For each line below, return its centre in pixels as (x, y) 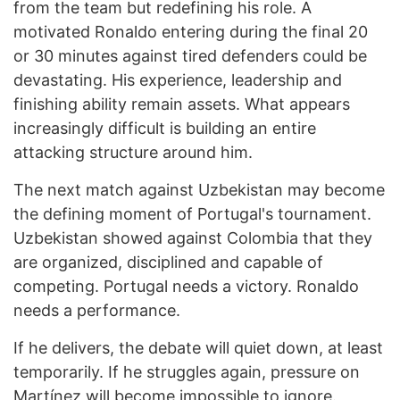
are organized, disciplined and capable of (168, 262)
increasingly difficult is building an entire (165, 129)
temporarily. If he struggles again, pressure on (187, 372)
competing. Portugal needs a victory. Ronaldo (186, 287)
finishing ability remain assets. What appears (182, 104)
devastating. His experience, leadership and (178, 80)
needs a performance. (97, 311)
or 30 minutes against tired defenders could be (190, 56)
